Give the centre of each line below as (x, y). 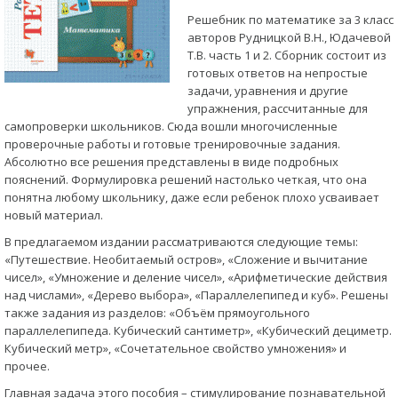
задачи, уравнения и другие (268, 91)
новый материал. (54, 215)
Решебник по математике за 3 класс (291, 20)
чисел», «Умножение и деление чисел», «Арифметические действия (196, 277)
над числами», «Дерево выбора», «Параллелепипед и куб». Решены (196, 295)
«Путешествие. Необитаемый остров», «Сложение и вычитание (186, 259)
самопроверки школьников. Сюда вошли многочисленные (171, 126)
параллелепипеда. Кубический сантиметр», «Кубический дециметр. (198, 330)
